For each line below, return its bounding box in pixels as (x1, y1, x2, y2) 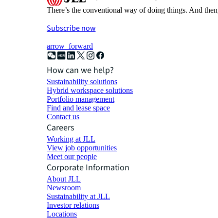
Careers (47, 121, 74, 134)
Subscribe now (47, 22, 96, 34)
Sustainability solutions (47, 77, 117, 86)
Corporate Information (47, 161, 129, 174)
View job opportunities (47, 143, 117, 152)
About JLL (47, 174, 81, 183)
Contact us (47, 112, 79, 121)
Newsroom (47, 183, 81, 192)
